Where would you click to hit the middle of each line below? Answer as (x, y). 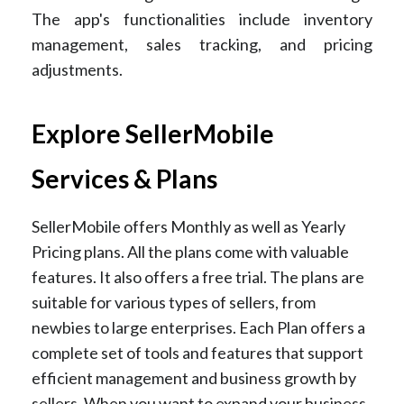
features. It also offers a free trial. (151, 276)
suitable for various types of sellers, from (174, 302)
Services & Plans (124, 178)
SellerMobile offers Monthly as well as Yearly (188, 226)
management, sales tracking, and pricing (202, 44)
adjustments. (77, 69)
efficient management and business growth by (194, 377)
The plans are (317, 276)
